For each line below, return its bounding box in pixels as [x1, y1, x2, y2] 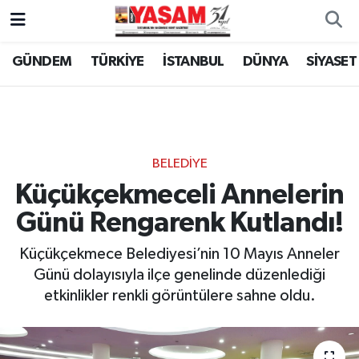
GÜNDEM [12, 54, 72, 70]
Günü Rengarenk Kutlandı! [15, 208, 344, 237]
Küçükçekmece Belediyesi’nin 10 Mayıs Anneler [19, 246, 340, 263]
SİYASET [306, 54, 357, 70]
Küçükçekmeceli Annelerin [14, 180, 345, 209]
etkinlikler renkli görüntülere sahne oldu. [43, 288, 316, 305]
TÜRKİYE [90, 54, 144, 70]
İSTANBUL [163, 54, 224, 70]
